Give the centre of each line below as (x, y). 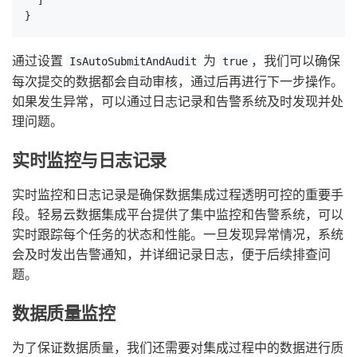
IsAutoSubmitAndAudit (133, 61)
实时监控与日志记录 (90, 160)
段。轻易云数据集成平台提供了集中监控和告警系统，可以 (178, 214)
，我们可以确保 (296, 60)
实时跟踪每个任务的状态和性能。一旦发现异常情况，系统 (178, 233)
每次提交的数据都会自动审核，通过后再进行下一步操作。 (178, 80)
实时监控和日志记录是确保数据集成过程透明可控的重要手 (178, 194)
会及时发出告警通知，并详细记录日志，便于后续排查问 (171, 253)
